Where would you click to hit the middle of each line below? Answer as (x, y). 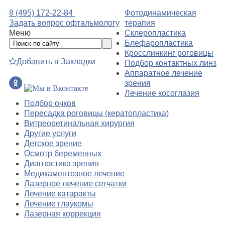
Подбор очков (50, 103)
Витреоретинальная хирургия (79, 123)
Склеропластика (155, 33)
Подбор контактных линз (171, 63)
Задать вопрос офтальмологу (64, 23)
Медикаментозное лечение (74, 174)
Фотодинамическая (160, 13)
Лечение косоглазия (162, 93)
